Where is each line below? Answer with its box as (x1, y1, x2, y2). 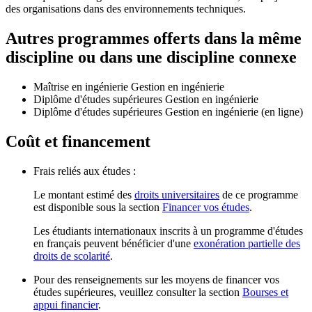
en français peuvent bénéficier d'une (33, 237, 194, 249)
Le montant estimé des (33, 188, 134, 201)
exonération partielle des (194, 237, 300, 249)
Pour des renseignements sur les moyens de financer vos (33, 273, 279, 286)
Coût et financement (6, 132, 150, 150)
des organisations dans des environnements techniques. (6, 3, 246, 15)
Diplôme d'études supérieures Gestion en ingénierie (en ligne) (33, 105, 303, 118)
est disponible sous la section (33, 201, 162, 213)
